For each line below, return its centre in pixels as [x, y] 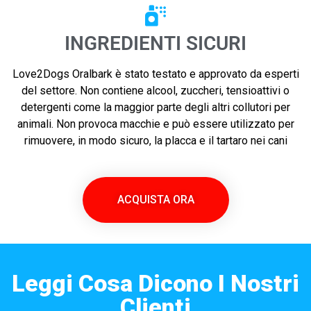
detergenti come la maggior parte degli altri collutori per [155, 108]
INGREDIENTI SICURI [155, 44]
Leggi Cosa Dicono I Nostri [155, 284]
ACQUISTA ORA [155, 200]
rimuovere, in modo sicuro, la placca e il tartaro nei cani [155, 141]
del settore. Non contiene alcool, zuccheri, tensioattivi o [155, 91]
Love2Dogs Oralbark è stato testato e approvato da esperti [155, 74]
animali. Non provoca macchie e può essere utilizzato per [155, 124]
